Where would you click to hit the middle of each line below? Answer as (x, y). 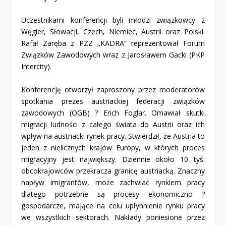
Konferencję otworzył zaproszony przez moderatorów (113, 89)
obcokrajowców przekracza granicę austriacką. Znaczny (113, 171)
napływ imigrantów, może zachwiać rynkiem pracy (113, 182)
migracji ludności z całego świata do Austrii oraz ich (113, 124)
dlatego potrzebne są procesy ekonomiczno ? (113, 194)
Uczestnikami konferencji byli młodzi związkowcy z (113, 20)
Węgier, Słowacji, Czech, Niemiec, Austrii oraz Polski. (113, 32)
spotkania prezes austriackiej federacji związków (113, 101)
